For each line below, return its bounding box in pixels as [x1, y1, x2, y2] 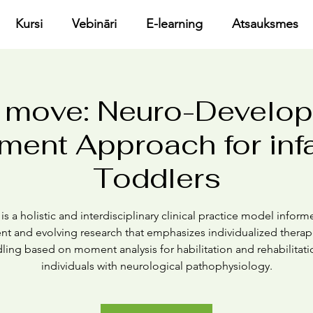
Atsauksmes [232, 16, 299, 31]
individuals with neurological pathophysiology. [41, 259, 272, 272]
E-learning [146, 16, 203, 31]
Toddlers [92, 160, 221, 196]
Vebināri [72, 16, 117, 31]
